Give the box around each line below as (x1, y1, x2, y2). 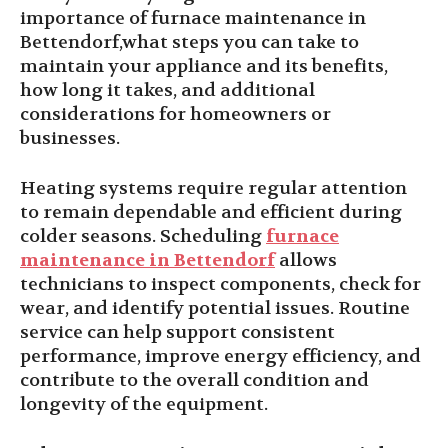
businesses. (20, 127, 120, 150)
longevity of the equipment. (20, 393, 268, 416)
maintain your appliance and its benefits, (20, 55, 388, 78)
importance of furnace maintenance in (20, 7, 366, 30)
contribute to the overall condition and (20, 369, 369, 392)
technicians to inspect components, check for (20, 273, 421, 296)
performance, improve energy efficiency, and (20, 345, 421, 368)
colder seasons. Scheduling (20, 225, 266, 248)
